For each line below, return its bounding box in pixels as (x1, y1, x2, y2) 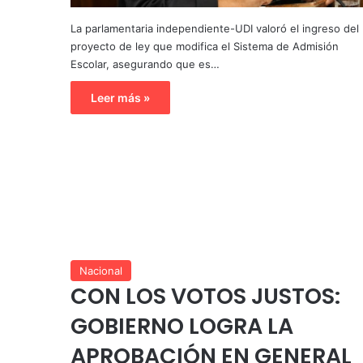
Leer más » (91, 91, 150, 105)
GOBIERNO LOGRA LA (70, 311, 293, 342)
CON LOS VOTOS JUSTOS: (70, 281, 340, 312)
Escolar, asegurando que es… (70, 58, 220, 71)
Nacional (79, 264, 122, 278)
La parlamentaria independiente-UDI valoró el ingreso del (70, 22, 359, 36)
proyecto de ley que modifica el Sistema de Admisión (70, 40, 339, 53)
